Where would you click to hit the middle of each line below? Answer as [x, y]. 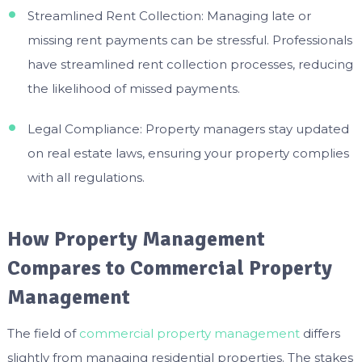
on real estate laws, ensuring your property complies [188, 153]
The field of [43, 334]
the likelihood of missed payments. [133, 88]
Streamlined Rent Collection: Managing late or [169, 15]
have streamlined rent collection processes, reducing [190, 64]
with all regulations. [86, 177]
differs [321, 334]
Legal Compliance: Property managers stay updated [188, 128]
